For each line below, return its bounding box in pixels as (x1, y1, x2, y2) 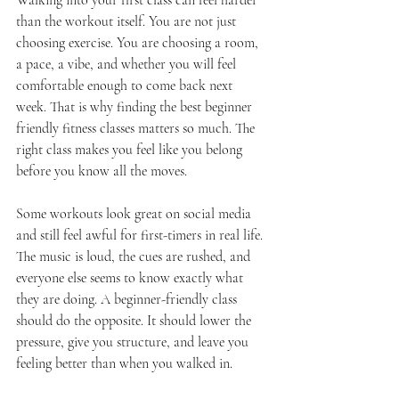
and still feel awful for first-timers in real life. (16, 226, 266, 244)
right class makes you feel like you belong (16, 141, 246, 159)
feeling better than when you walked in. (16, 354, 232, 372)
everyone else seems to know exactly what (16, 269, 247, 287)
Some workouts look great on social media (16, 205, 255, 223)
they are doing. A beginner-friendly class (16, 290, 240, 308)
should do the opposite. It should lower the (16, 312, 255, 330)
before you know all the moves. (16, 162, 187, 180)
